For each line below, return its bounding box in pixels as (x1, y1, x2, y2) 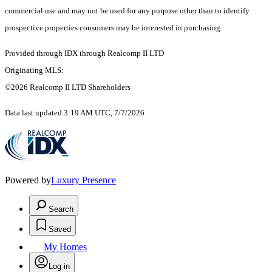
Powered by (5, 175, 51, 186)
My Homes (44, 242, 87, 253)
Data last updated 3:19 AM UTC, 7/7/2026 (5, 108, 144, 118)
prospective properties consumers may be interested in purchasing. (5, 23, 222, 33)
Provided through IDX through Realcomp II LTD (5, 49, 164, 58)
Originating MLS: (5, 66, 64, 75)
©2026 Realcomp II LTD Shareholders (5, 83, 132, 92)
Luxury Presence (51, 175, 116, 186)
